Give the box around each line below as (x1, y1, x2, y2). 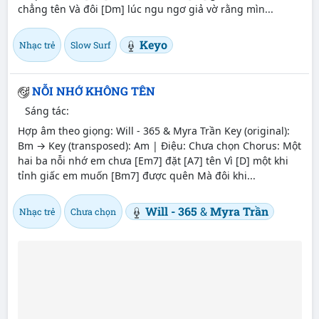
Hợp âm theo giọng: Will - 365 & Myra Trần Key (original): (17, 123, 290, 137)
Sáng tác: (25, 103, 69, 117)
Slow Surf (70, 39, 110, 51)
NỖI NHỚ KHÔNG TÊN (31, 83, 155, 99)
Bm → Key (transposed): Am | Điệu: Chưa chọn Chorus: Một (17, 138, 301, 152)
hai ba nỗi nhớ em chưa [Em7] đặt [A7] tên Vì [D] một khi (17, 153, 288, 167)
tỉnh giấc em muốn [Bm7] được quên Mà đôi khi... (17, 168, 256, 182)
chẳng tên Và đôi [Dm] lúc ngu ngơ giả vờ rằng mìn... (17, 2, 273, 16)
